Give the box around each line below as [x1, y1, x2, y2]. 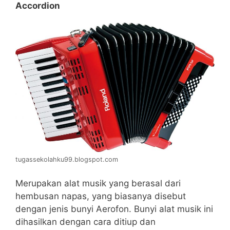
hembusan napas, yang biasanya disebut [15, 191, 186, 202]
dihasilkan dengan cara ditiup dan [15, 217, 156, 227]
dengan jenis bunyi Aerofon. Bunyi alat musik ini [15, 204, 213, 215]
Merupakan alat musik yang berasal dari [15, 178, 181, 189]
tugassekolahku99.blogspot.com [15, 155, 118, 163]
